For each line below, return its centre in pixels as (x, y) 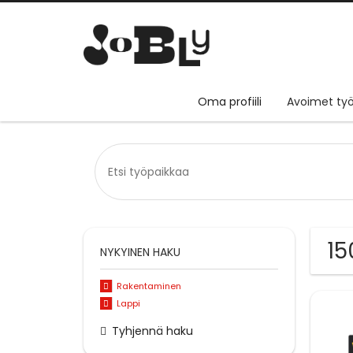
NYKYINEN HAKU (140, 253)
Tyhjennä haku (152, 331)
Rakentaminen (149, 286)
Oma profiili (230, 102)
